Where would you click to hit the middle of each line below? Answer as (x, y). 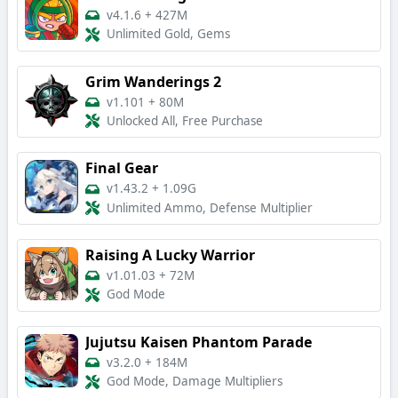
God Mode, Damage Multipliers (195, 382)
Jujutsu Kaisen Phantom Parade (199, 342)
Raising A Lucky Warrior (170, 255)
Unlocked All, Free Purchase (185, 121)
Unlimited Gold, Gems (168, 34)
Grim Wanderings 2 (153, 81)
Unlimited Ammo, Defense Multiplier (210, 208)
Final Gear (122, 168)
